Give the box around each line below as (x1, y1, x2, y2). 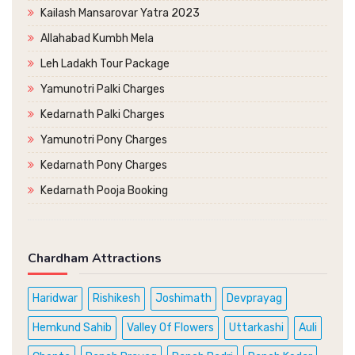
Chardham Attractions (28, 250, 162, 268)
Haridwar (32, 292, 78, 306)
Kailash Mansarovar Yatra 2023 (40, 6, 200, 21)
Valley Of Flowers (127, 321, 214, 335)
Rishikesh (93, 292, 140, 306)
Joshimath (155, 292, 212, 306)
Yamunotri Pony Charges (40, 133, 167, 147)
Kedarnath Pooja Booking (40, 184, 168, 198)
